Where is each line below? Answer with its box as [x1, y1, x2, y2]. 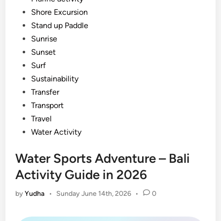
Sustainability [31, 74, 79, 83]
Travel [31, 114, 52, 123]
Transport [31, 101, 64, 110]
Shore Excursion [31, 7, 88, 17]
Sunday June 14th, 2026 [56, 189, 131, 198]
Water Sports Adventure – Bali [15, 150, 190, 166]
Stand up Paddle [31, 21, 89, 30]
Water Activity [31, 127, 82, 137]
